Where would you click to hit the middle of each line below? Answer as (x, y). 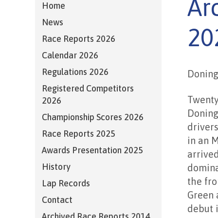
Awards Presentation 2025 (92, 150)
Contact (57, 200)
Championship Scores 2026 (93, 117)
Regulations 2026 (75, 72)
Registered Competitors (88, 88)
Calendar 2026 (70, 55)
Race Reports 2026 (79, 39)
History (56, 167)
